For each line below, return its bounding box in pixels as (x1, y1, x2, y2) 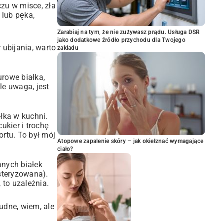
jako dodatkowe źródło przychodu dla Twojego (57, 37, 185, 43)
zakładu (57, 44, 78, 51)
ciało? (57, 146, 74, 152)
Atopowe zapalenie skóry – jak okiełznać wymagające (57, 138, 204, 145)
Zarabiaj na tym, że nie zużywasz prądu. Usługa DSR (57, 29, 200, 36)
